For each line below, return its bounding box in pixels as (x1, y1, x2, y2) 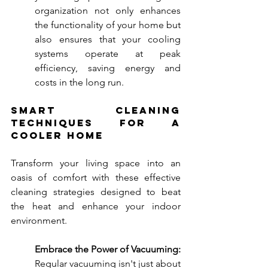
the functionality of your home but (35, 19, 181, 31)
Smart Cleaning (11, 104, 181, 117)
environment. (11, 215, 67, 227)
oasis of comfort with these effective (11, 172, 181, 184)
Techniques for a (11, 117, 181, 129)
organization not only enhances (35, 5, 181, 17)
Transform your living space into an (11, 157, 181, 169)
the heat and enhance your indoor (11, 200, 181, 212)
